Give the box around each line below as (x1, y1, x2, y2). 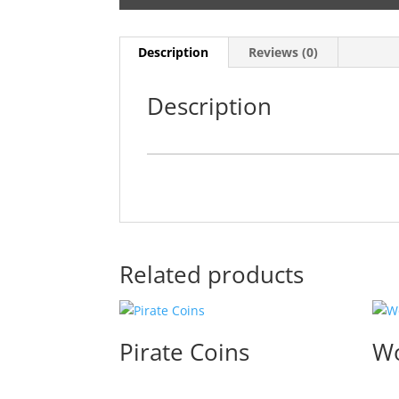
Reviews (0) (248, 43, 319, 61)
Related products (119, 257, 305, 290)
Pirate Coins (119, 335, 250, 368)
